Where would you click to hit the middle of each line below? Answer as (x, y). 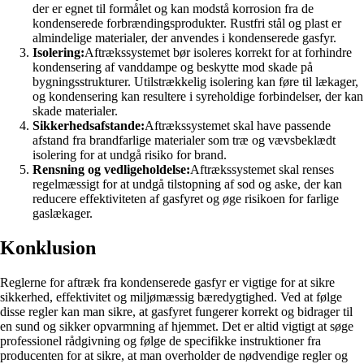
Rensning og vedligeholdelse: (111, 170)
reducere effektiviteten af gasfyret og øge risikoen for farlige (186, 199)
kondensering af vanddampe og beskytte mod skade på (173, 67)
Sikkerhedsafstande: (89, 126)
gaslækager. (63, 214)
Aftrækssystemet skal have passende (238, 126)
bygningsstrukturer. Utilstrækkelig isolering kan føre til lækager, (195, 82)
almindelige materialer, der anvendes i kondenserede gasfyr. (184, 38)
